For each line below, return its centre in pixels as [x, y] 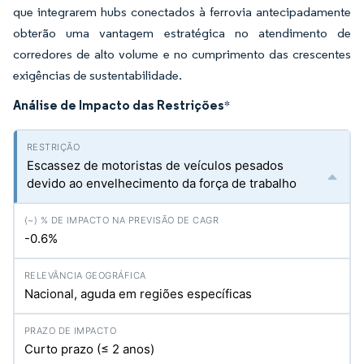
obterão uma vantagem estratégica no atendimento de [182, 33]
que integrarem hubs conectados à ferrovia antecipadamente [182, 12]
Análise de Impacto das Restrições [119, 105]
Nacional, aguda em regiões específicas [138, 294]
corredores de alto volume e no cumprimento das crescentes [182, 54]
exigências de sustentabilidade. [97, 75]
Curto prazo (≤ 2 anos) [89, 349]
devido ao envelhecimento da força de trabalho [162, 183]
